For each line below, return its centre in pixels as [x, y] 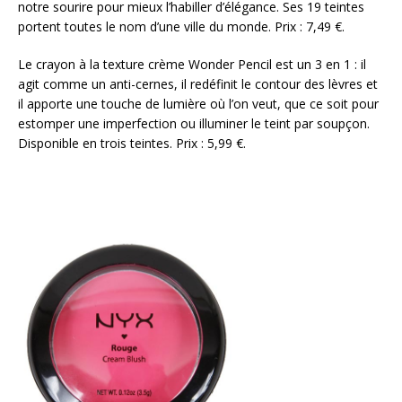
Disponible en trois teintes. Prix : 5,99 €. [132, 144]
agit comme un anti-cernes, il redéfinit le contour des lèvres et [198, 84]
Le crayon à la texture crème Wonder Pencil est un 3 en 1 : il [192, 65]
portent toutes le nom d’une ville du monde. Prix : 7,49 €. [181, 27]
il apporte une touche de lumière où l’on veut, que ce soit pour [198, 104]
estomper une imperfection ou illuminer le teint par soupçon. [194, 124]
